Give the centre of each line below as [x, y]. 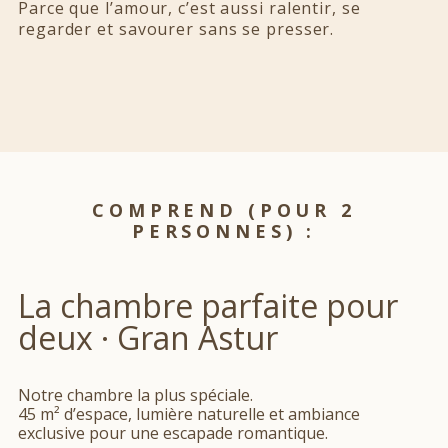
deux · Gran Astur [148, 338]
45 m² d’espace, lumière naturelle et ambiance [189, 414]
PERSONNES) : [224, 231]
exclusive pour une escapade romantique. [173, 433]
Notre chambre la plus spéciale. [135, 395]
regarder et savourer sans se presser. [176, 29]
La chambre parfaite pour [208, 306]
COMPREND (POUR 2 [224, 210]
